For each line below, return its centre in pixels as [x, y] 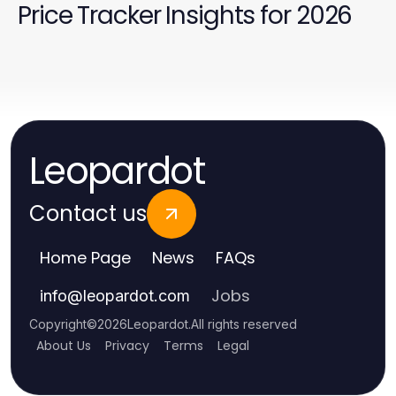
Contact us [88, 214]
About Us [64, 346]
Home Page [85, 258]
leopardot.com [137, 296]
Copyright [58, 324]
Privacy [127, 346]
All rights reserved [244, 324]
